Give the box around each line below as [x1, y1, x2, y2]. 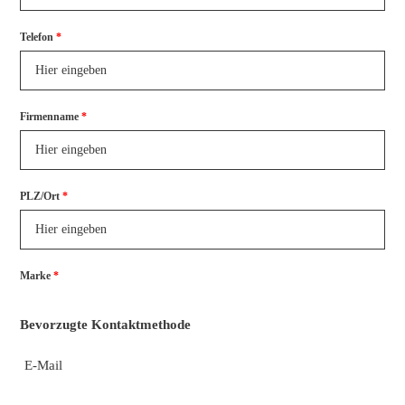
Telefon [19, 30, 53, 43]
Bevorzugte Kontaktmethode [19, 316, 191, 332]
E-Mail [24, 357, 62, 372]
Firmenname [19, 109, 79, 123]
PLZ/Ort [19, 189, 60, 202]
